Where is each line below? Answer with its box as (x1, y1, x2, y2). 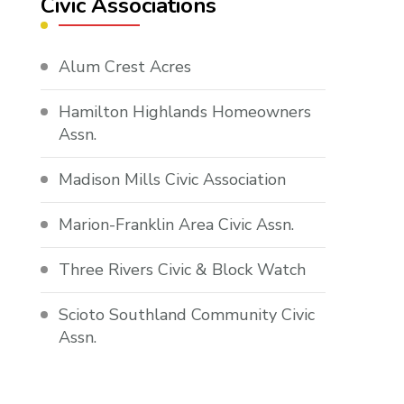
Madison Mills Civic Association (59, 169, 287, 191)
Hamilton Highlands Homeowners (59, 101, 312, 124)
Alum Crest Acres (59, 56, 192, 78)
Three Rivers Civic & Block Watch (59, 259, 307, 281)
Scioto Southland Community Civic (59, 304, 316, 326)
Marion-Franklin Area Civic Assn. (59, 214, 295, 236)
